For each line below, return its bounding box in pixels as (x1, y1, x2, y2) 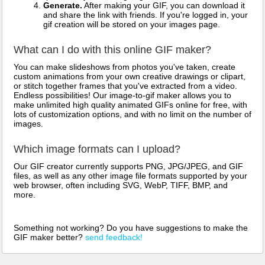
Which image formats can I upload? (14, 143, 180, 155)
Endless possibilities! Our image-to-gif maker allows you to (14, 91, 231, 100)
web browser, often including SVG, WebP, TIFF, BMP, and (14, 180, 228, 190)
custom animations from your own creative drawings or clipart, (14, 72, 245, 81)
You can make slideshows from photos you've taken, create (14, 62, 235, 72)
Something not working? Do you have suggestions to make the (14, 223, 248, 232)
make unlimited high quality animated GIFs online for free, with (14, 100, 247, 109)
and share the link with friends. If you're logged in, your (43, 10, 248, 20)
